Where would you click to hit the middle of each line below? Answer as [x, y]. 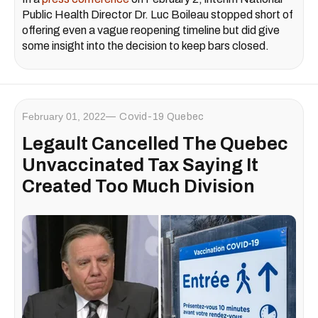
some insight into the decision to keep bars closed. [146, 46]
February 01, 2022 [64, 117]
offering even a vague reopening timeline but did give [151, 31]
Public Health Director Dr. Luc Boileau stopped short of [158, 15]
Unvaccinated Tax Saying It [140, 165]
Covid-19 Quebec [162, 117]
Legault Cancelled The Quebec [155, 144]
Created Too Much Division [138, 187]
